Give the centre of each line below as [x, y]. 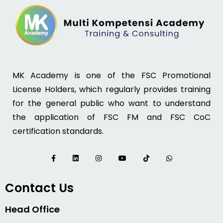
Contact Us [39, 188]
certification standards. [58, 131]
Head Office [32, 210]
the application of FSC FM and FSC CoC [111, 117]
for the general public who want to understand [111, 104]
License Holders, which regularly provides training [111, 90]
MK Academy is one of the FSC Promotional [111, 76]
